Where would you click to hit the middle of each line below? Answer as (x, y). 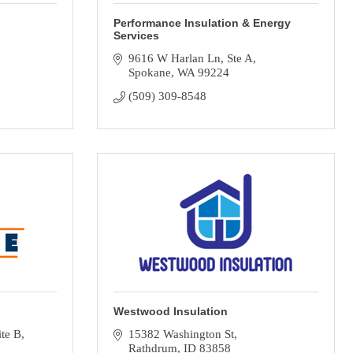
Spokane (149, 72)
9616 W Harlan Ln (174, 58)
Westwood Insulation (171, 311)
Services (136, 35)
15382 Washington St (181, 334)
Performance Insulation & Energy (202, 23)
